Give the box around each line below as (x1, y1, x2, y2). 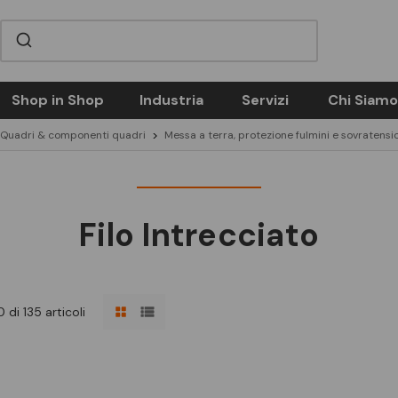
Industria (139, 91, 203, 109)
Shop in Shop (11, 91, 104, 109)
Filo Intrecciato (79, 214, 319, 256)
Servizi (242, 91, 289, 109)
